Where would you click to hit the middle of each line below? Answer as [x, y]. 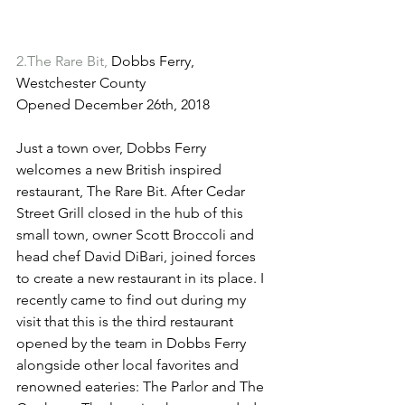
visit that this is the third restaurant [127, 322]
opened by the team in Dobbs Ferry [133, 344]
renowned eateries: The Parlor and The [142, 387]
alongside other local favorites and [129, 365]
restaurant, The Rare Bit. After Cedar [132, 192]
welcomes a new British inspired [121, 170]
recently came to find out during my [133, 300]
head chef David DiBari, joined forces [138, 257]
